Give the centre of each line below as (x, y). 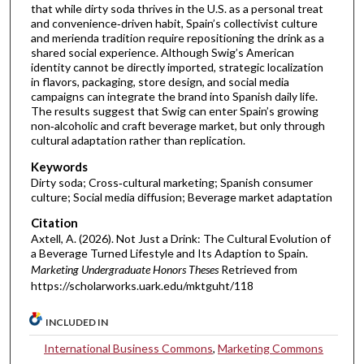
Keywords (59, 166)
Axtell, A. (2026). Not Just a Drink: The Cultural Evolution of (180, 239)
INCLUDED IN (77, 323)
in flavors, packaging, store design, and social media (160, 82)
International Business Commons (129, 349)
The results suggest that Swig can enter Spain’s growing (174, 111)
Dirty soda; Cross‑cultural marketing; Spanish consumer (171, 182)
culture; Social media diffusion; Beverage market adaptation (181, 197)
